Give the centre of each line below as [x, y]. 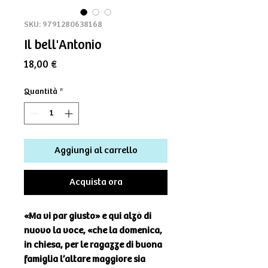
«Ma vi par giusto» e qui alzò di [88, 216]
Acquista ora [96, 182]
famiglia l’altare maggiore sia [85, 259]
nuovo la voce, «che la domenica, [93, 230]
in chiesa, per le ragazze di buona [93, 245]
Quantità [41, 91]
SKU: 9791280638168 [63, 24]
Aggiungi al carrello [96, 150]
